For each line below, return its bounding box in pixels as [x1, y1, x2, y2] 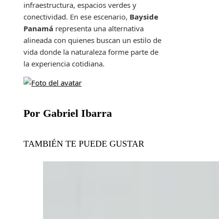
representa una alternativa [53, 23, 144, 34]
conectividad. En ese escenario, [23, 12, 130, 22]
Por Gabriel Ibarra [23, 107, 112, 120]
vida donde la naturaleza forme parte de [23, 47, 158, 57]
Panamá [23, 23, 53, 34]
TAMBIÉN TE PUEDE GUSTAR [23, 138, 144, 149]
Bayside [130, 12, 158, 22]
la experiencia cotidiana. [23, 59, 105, 69]
